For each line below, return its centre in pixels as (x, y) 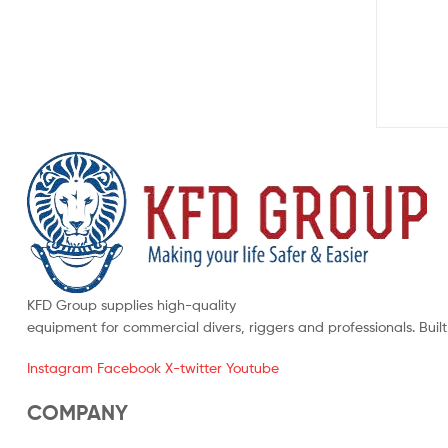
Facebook (129, 368)
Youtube (252, 368)
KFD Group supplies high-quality (131, 304)
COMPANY (77, 412)
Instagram (60, 368)
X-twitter (193, 368)
